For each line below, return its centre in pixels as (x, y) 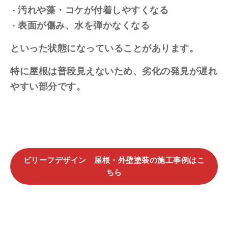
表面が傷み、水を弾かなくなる (84, 25)
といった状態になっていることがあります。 (104, 48)
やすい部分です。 (48, 86)
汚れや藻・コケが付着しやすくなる (93, 10)
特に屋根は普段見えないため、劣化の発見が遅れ (114, 71)
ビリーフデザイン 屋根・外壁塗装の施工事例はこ (114, 160)
